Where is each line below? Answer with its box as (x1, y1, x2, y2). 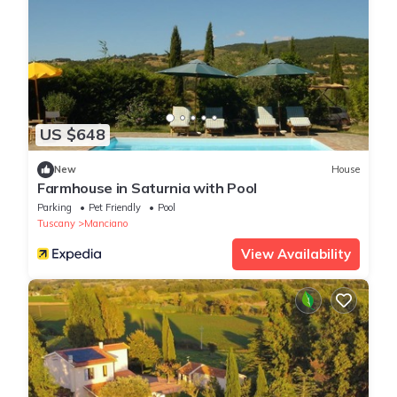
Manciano (84, 216, 128, 230)
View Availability (241, 245, 351, 262)
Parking (37, 200, 72, 214)
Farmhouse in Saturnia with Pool (37, 178, 258, 197)
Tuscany (37, 216, 75, 230)
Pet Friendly (89, 200, 141, 214)
